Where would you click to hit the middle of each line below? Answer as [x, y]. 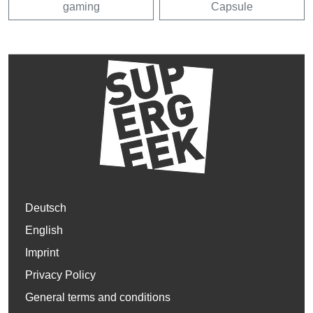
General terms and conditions [98, 297]
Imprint [42, 252]
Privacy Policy [60, 275]
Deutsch [46, 208]
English [44, 230]
